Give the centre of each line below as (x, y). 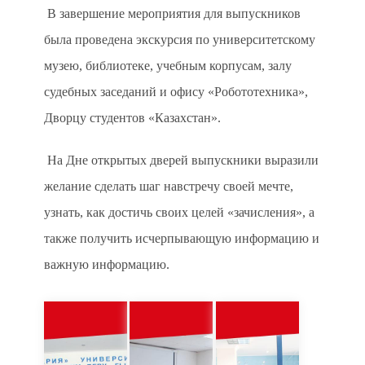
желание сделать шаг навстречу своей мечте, (169, 186)
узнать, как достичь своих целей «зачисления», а (179, 212)
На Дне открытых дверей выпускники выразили (183, 160)
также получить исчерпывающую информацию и (182, 238)
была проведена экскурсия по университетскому (180, 40)
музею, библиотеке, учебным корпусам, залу (168, 66)
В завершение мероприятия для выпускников (174, 13)
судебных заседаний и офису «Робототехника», (176, 92)
